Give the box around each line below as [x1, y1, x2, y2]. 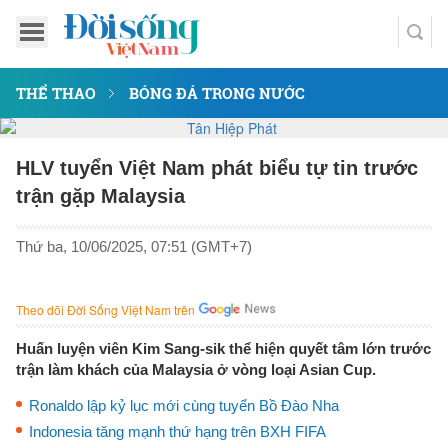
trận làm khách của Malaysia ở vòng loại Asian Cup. [16, 361, 376, 378]
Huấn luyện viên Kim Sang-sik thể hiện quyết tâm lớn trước [16, 340, 431, 357]
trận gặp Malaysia [16, 185, 185, 207]
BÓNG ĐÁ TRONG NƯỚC [129, 83, 305, 103]
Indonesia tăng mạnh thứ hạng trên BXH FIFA [29, 423, 326, 440]
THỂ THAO [16, 83, 96, 103]
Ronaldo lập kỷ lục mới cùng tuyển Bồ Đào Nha [29, 397, 339, 414]
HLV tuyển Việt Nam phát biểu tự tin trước [16, 157, 418, 179]
